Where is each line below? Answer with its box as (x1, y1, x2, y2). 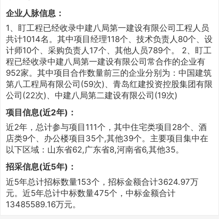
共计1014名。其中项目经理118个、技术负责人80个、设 (5, 34, 213, 44)
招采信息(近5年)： (5, 162, 76, 172)
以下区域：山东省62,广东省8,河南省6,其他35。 (5, 145, 184, 155)
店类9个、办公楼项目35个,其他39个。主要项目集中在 (5, 133, 208, 144)
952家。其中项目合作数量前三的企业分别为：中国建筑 (5, 68, 212, 78)
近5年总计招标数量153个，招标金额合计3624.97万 (5, 176, 198, 187)
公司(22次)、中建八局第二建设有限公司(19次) (5, 90, 177, 101)
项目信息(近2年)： (5, 108, 76, 118)
